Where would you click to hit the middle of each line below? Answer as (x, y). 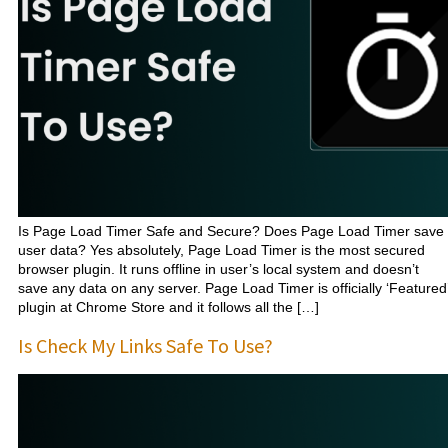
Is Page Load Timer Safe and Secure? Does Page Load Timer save (231, 230)
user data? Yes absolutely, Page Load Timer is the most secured (221, 249)
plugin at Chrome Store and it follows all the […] (168, 306)
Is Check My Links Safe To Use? (145, 345)
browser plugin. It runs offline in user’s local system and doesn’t (218, 268)
